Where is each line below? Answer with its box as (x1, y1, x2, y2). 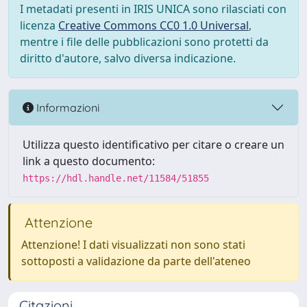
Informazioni (34, 100, 99, 114)
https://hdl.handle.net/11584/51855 (23, 173, 209, 184)
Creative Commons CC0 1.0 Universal (58, 18, 249, 33)
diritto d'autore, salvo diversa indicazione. (20, 51, 236, 66)
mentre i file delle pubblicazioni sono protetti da (20, 34, 269, 49)
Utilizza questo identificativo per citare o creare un (23, 137, 284, 152)
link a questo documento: (23, 153, 155, 169)
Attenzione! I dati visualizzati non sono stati (21, 237, 245, 252)
